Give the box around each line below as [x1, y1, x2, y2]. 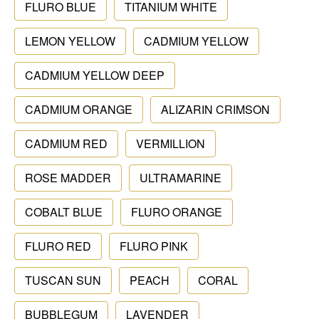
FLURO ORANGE [131, 204, 222, 220]
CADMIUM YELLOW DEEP [25, 67, 164, 83]
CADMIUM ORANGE [25, 101, 132, 117]
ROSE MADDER [25, 169, 111, 186]
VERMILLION [136, 135, 205, 152]
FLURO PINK [120, 238, 188, 254]
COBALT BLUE [25, 204, 103, 220]
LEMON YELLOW [25, 33, 115, 49]
